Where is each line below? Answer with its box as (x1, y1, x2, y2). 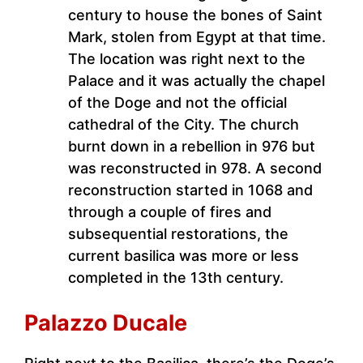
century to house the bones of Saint (68, 6, 322, 24)
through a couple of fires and (68, 203, 271, 221)
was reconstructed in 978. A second (68, 160, 322, 177)
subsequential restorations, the (68, 225, 288, 243)
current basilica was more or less (68, 247, 299, 265)
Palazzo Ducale (24, 310, 187, 337)
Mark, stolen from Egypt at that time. (68, 28, 326, 46)
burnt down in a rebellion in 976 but (68, 138, 315, 156)
